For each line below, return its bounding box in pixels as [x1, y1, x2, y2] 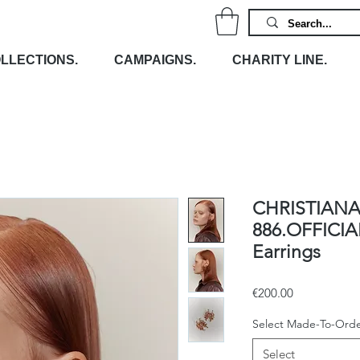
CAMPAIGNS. [113, 52, 196, 67]
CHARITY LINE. [231, 52, 327, 67]
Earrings [252, 240, 321, 263]
